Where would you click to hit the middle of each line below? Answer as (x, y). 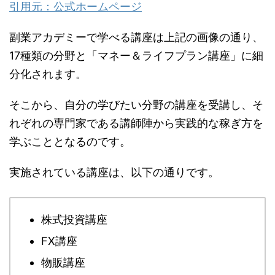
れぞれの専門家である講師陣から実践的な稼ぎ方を (136, 123)
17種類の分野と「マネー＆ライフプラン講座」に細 (136, 55)
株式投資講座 (74, 219)
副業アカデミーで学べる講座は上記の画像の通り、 (136, 37)
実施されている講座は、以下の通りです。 (114, 172)
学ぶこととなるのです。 (70, 141)
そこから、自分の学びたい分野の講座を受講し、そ (136, 104)
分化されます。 (48, 74)
